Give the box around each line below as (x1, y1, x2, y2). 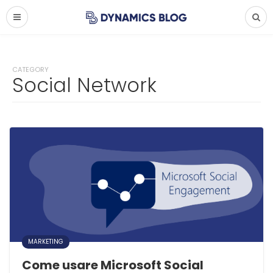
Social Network (12, 71, 157, 99)
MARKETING (28, 237, 63, 246)
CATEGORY (12, 65, 49, 74)
